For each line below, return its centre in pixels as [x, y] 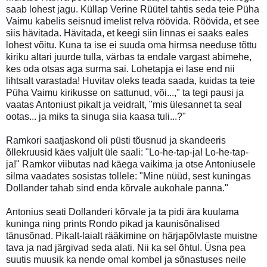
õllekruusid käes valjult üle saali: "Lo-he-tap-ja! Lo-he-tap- [127, 152]
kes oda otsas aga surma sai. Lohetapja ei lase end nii [120, 69]
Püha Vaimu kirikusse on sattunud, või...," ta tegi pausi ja [125, 92]
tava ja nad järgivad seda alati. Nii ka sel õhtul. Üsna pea [126, 247]
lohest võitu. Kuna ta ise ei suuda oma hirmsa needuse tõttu [131, 45]
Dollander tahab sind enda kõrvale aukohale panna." [117, 188]
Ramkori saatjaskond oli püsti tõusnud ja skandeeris [116, 140]
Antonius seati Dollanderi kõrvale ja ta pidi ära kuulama [122, 212]
